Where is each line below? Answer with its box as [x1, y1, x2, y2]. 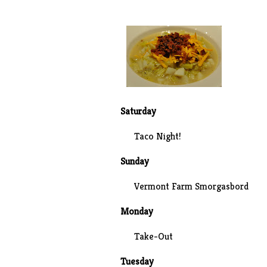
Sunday [120, 155, 149, 167]
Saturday [120, 105, 156, 117]
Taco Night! [133, 130, 181, 142]
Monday [120, 205, 158, 218]
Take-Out [133, 230, 173, 243]
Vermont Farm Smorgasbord [133, 180, 249, 193]
